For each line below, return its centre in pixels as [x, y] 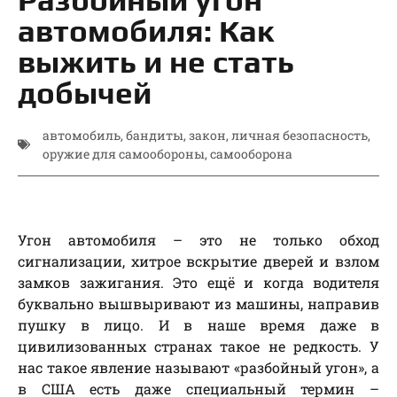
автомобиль [82, 136]
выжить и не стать [156, 62]
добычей [85, 93]
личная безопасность [300, 136]
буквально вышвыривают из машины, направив [198, 304]
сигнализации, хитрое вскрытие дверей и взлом [198, 261]
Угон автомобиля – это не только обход [198, 240]
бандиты [155, 136]
